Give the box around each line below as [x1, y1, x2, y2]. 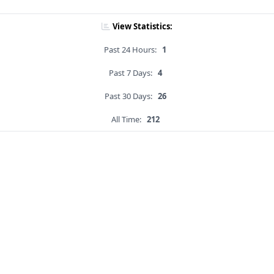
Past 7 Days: [108, 67, 152, 79]
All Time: [111, 114, 141, 125]
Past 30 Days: [104, 91, 152, 102]
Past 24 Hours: [104, 44, 157, 56]
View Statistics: [113, 21, 172, 32]
